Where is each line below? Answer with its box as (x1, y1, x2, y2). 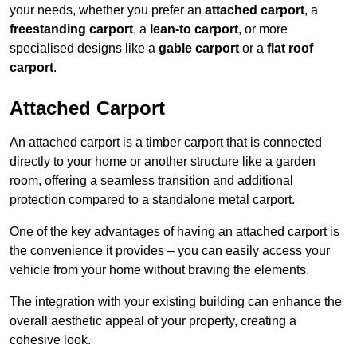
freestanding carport (10, 22, 133, 37)
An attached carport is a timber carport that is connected (10, 135, 322, 150)
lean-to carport (150, 22, 238, 37)
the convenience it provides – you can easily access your (10, 244, 330, 258)
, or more (238, 22, 288, 37)
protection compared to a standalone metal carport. (10, 193, 295, 207)
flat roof (267, 41, 313, 56)
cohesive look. (10, 333, 91, 347)
